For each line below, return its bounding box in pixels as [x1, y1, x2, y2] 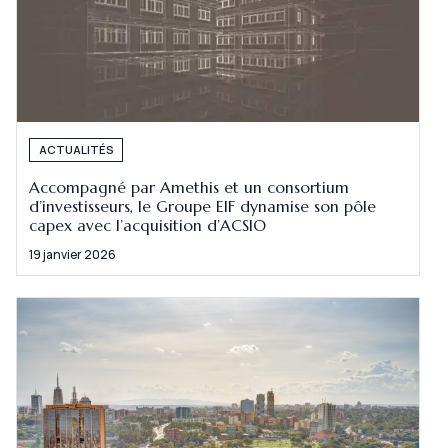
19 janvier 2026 [29, 246, 117, 264]
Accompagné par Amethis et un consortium [29, 177, 350, 197]
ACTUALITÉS [38, 142, 114, 158]
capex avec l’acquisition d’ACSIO [29, 215, 272, 235]
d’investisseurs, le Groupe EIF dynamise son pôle [29, 196, 377, 216]
